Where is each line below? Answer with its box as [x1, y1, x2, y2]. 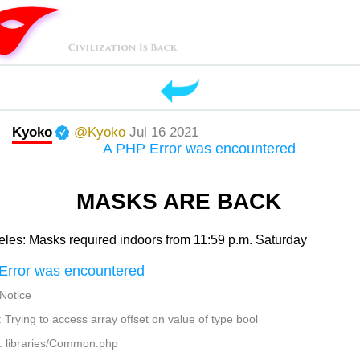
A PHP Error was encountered [102, 141, 296, 157]
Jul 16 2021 [129, 125, 198, 140]
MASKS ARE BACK [76, 189, 282, 215]
